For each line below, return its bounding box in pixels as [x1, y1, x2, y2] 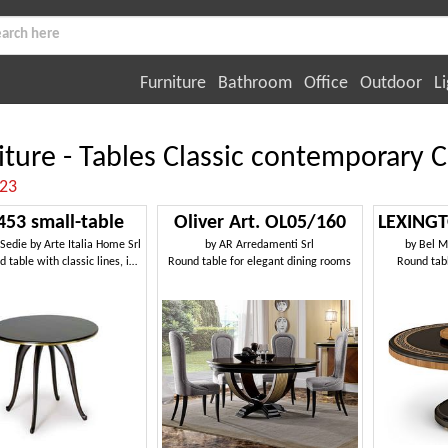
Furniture [140, 73, 206, 93]
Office [304, 73, 348, 93]
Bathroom [218, 73, 292, 93]
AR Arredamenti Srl [219, 239, 315, 251]
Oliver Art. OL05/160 [173, 213, 346, 233]
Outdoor [360, 73, 422, 93]
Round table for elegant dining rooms [168, 256, 352, 268]
